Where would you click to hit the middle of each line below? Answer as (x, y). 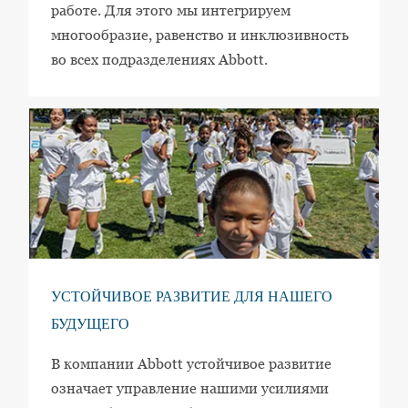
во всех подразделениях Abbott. (159, 59)
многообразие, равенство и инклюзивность (199, 35)
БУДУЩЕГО (90, 326)
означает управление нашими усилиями (189, 388)
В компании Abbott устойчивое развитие (191, 363)
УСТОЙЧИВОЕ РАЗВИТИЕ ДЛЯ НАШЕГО (191, 298)
